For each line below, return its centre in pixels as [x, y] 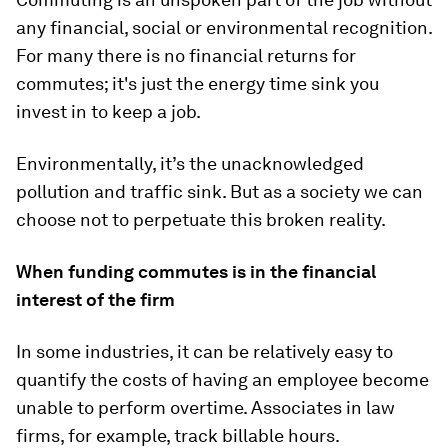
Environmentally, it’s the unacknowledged [190, 163]
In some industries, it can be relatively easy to [204, 351]
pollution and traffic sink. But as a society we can [219, 191]
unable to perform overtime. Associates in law [205, 407]
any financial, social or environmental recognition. [224, 27]
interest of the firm [95, 299]
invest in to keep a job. [108, 111]
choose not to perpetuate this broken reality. [201, 219]
